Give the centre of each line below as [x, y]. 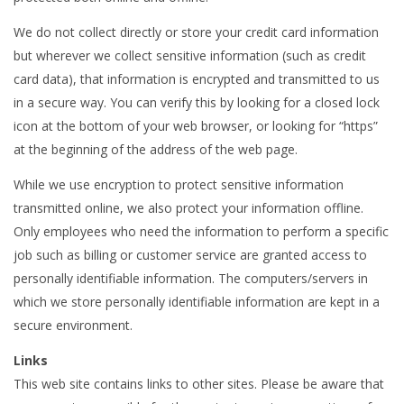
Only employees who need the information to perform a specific [201, 232]
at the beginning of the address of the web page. [156, 150]
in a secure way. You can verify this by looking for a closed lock [197, 103]
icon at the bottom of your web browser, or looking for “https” [196, 126]
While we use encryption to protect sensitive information [179, 185]
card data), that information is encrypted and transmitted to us [197, 79]
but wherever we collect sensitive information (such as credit [190, 56]
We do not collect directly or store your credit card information [196, 32]
